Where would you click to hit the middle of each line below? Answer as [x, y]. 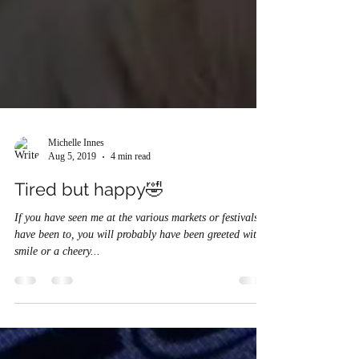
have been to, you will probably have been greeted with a [143, 305]
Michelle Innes [76, 214]
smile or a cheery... [57, 322]
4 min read [131, 227]
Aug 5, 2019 [72, 227]
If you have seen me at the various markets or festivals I [140, 288]
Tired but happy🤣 [89, 260]
